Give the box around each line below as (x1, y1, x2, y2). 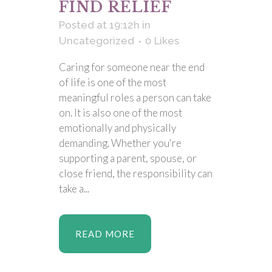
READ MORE (75, 228, 135, 239)
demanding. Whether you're (59, 137, 182, 149)
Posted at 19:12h (59, 19, 140, 31)
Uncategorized (59, 35, 134, 47)
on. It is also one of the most (59, 106, 182, 119)
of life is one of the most (59, 76, 166, 89)
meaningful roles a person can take (59, 91, 211, 104)
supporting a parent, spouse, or (59, 152, 197, 165)
